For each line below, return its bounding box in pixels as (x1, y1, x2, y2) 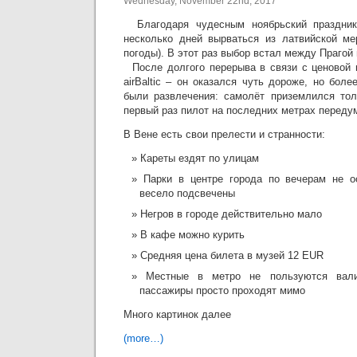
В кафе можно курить (140, 229, 245, 241)
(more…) (124, 332, 163, 344)
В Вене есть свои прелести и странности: (124, 128, 325, 140)
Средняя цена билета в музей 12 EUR (140, 249, 324, 261)
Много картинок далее (124, 308, 231, 320)
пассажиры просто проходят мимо (139, 284, 305, 296)
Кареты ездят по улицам (140, 152, 259, 164)
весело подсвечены (139, 187, 235, 199)
